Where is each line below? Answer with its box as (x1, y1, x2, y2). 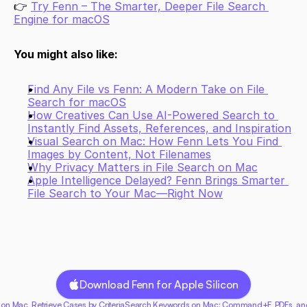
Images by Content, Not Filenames (27, 147, 211, 161)
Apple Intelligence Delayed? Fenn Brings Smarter (27, 173, 285, 187)
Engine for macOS (14, 12, 110, 26)
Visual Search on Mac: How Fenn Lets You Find (27, 134, 278, 148)
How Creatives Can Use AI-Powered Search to (27, 108, 275, 122)
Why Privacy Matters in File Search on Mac (27, 160, 258, 174)
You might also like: (14, 47, 118, 61)
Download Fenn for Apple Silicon (79, 278, 239, 291)
